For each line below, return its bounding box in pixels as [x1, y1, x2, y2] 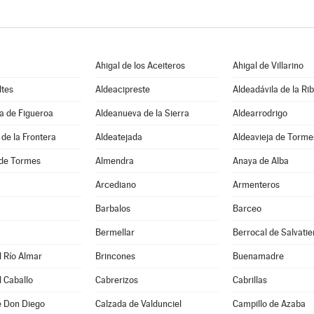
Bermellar [95, 227, 135, 238]
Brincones [95, 251, 135, 261]
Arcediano [95, 179, 136, 190]
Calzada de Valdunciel [95, 299, 182, 309]
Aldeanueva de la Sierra [95, 108, 189, 118]
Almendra [95, 156, 134, 166]
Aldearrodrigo [232, 108, 287, 118]
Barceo [232, 203, 261, 214]
